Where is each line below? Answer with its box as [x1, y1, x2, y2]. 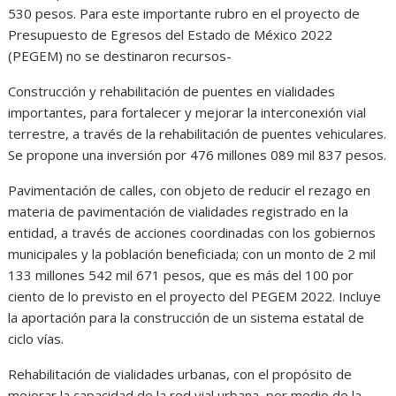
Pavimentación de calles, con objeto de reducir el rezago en [8, 181, 371, 200]
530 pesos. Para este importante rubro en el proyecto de [8, 4, 361, 23]
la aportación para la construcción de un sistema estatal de [8, 308, 365, 327]
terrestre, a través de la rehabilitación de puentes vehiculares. [8, 125, 387, 143]
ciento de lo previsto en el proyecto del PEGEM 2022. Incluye [8, 287, 382, 306]
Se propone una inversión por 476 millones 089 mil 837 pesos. [8, 146, 387, 164]
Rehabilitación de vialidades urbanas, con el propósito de [8, 365, 353, 384]
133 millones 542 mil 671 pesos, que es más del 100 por [8, 266, 354, 285]
